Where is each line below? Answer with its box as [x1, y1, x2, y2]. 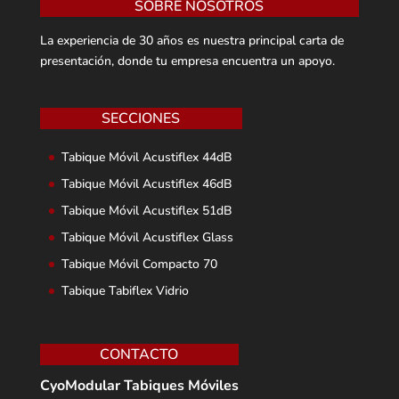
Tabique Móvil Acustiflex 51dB [61, 201, 232, 219]
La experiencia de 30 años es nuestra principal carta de [39, 31, 344, 49]
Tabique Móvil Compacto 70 [61, 255, 217, 273]
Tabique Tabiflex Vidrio [61, 281, 189, 299]
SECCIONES [102, 108, 181, 128]
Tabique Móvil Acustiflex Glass [61, 228, 233, 246]
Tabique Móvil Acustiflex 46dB [61, 175, 232, 192]
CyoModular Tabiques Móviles [39, 376, 239, 396]
